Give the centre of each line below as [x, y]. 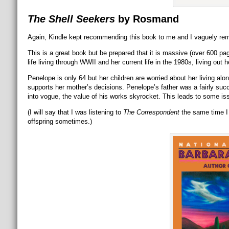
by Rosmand [148, 19]
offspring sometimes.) [60, 121]
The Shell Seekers [73, 19]
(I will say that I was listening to [75, 112]
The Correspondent [151, 112]
